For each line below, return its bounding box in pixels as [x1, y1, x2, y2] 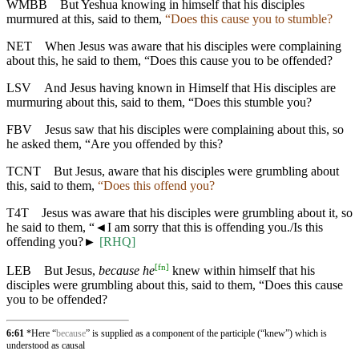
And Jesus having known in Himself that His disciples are [44, 80, 336, 95]
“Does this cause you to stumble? [165, 11, 333, 26]
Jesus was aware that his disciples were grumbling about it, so [42, 205, 353, 220]
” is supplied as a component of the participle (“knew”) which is [86, 327, 327, 339]
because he [99, 263, 155, 277]
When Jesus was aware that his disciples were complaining [45, 38, 341, 53]
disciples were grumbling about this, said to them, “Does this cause [6, 277, 343, 292]
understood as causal [6, 339, 85, 351]
